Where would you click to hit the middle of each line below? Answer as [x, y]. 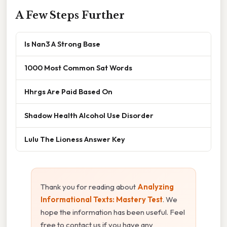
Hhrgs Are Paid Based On [68, 92]
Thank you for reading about [89, 187]
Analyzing [156, 187]
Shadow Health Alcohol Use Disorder [89, 116]
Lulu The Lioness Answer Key [75, 139]
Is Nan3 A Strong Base [62, 44]
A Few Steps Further [70, 15]
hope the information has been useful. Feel [113, 212]
